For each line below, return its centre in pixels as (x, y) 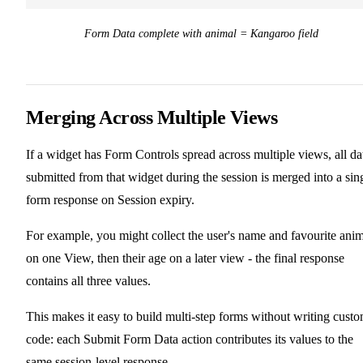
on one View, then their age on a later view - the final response (185, 258)
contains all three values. (88, 281)
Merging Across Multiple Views (152, 118)
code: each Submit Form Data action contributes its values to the (190, 340)
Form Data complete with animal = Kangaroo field (201, 34)
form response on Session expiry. (110, 200)
